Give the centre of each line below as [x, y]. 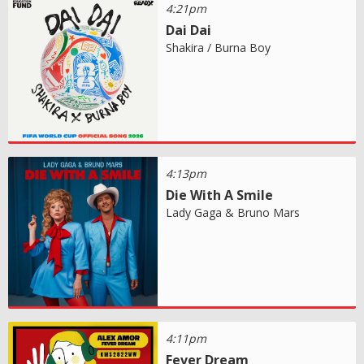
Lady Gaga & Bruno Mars [233, 212]
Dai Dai [189, 30]
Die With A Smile [220, 195]
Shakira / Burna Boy [219, 47]
